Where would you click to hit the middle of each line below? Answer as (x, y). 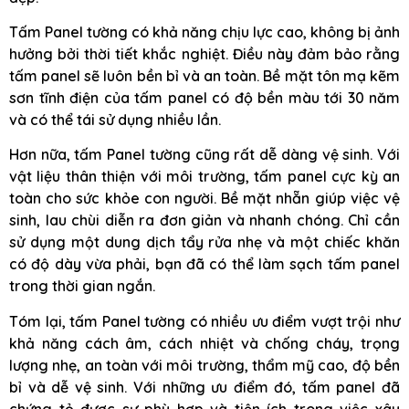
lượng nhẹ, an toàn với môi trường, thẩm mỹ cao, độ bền (204, 365)
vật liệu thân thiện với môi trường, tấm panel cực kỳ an (204, 177)
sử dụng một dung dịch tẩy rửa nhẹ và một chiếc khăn (204, 242)
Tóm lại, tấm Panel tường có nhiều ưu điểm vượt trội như (204, 321)
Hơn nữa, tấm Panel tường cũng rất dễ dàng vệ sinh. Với (204, 155)
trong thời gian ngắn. (82, 286)
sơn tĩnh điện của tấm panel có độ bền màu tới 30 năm (204, 98)
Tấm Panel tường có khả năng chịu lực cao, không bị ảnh (204, 32)
